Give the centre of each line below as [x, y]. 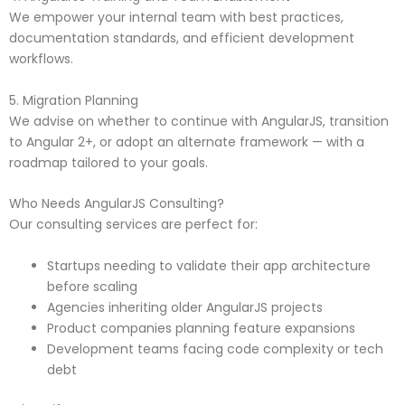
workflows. [41, 59]
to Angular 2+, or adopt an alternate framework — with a [187, 141]
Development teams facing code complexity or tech [215, 348]
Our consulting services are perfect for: [133, 225]
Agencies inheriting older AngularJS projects [185, 307]
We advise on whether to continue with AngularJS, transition [199, 121]
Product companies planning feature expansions [201, 328]
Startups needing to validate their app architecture [209, 265]
